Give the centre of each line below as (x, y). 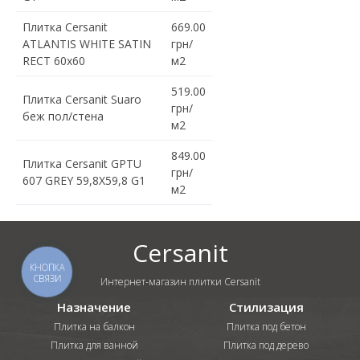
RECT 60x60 (54, 61)
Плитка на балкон (94, 327)
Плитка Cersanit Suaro (82, 100)
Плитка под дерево (266, 346)
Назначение (94, 307)
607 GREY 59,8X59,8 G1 (84, 181)
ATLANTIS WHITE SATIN (87, 44)
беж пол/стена (63, 117)
